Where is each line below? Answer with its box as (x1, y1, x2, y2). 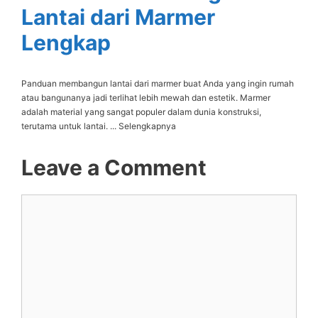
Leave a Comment (21, 154, 207, 180)
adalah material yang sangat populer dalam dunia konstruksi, (21, 106, 261, 117)
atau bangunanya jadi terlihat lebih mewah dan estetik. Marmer (21, 92, 270, 103)
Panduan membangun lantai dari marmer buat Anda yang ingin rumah (21, 77, 294, 89)
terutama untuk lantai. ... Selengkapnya (21, 120, 176, 131)
